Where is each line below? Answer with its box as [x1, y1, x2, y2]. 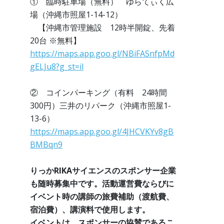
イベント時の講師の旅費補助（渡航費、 [30, 191, 174, 202]
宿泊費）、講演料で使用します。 [30, 204, 150, 215]
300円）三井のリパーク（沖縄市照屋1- [30, 100, 171, 111]
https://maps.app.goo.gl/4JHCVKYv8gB [30, 126, 173, 137]
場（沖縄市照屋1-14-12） [30, 9, 122, 20]
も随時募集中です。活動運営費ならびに [30, 178, 174, 189]
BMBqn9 [30, 139, 62, 150]
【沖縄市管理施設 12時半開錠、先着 [30, 22, 175, 33]
